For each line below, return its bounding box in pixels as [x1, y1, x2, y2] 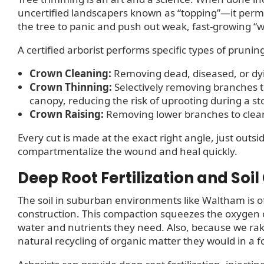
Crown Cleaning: [29, 66, 111, 80]
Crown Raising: [29, 107, 104, 121]
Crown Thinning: [29, 80, 112, 94]
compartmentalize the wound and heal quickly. [18, 144, 237, 158]
